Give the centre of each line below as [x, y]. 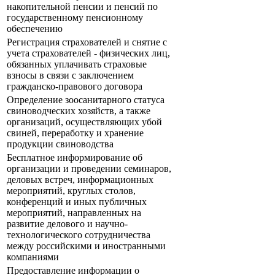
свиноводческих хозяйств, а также [79, 111]
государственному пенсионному [75, 18]
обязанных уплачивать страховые [77, 64]
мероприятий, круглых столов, [71, 191]
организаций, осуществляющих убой [84, 122]
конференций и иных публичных [77, 202]
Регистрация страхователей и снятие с [87, 42]
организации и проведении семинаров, [89, 169]
